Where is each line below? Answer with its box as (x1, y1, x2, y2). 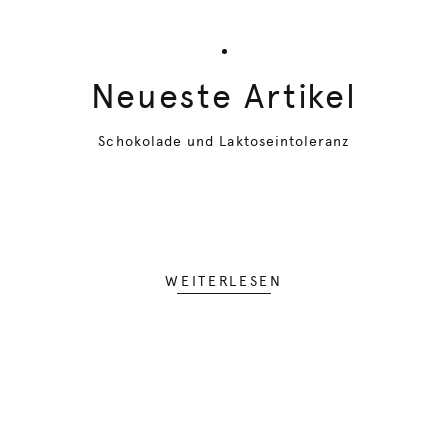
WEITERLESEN (165, 273, 283, 289)
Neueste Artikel (90, 76, 357, 116)
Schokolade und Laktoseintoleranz (98, 133, 350, 149)
